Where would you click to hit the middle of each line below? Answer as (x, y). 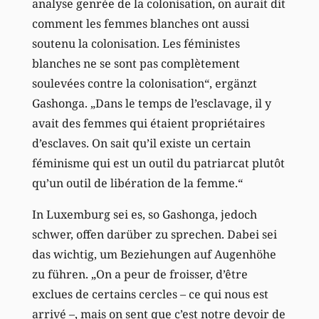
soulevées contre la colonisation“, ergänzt (144, 83)
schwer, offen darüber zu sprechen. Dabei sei (154, 234)
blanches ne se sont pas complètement (136, 63)
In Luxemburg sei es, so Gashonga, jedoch (144, 214)
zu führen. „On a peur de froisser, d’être (140, 274)
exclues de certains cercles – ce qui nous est (150, 294)
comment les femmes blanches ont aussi (140, 23)
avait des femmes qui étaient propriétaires (148, 123)
